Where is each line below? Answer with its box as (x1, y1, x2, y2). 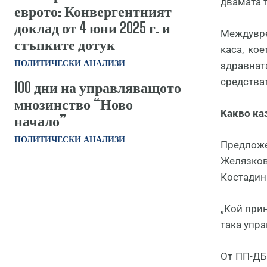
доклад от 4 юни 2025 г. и (14, 18, 170, 36)
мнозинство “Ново (14, 95, 133, 113)
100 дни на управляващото (14, 78, 181, 96)
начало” (14, 111, 66, 129)
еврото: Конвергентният (14, 2, 172, 20)
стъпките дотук (14, 35, 115, 53)
